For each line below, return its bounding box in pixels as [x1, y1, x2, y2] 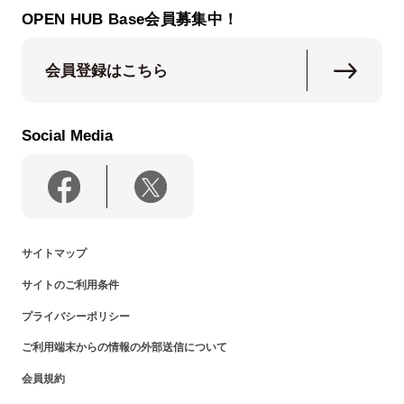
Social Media [21, 126, 113, 144]
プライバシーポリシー [21, 309, 130, 323]
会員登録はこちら [45, 61, 169, 79]
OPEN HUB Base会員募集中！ [21, 10, 239, 28]
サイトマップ [21, 246, 87, 260]
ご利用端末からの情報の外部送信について [21, 341, 227, 354]
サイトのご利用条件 [21, 278, 119, 291]
